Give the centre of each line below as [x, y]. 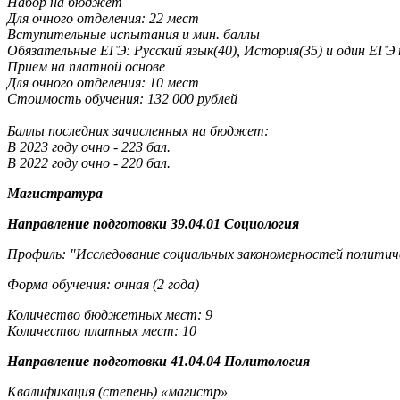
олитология [272, 361]
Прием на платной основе [86, 66]
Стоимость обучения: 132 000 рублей [122, 98]
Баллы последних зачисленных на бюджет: [138, 130]
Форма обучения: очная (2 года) [103, 284]
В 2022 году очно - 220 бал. [89, 162]
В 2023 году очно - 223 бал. [89, 146]
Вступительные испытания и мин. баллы [133, 34]
